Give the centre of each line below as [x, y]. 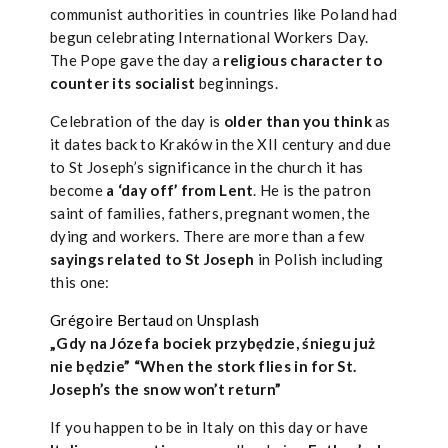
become [76, 190]
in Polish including [319, 259]
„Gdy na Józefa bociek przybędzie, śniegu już [213, 343]
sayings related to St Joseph [152, 259]
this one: [80, 282]
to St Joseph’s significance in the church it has [207, 167]
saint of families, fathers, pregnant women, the [210, 213]
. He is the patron [312, 190]
